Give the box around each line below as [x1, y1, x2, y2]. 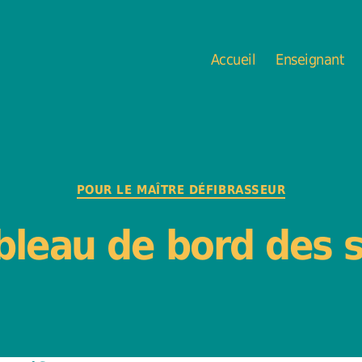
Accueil [210, 50, 256, 68]
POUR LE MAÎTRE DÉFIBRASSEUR [76, 183, 286, 197]
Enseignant [276, 50, 344, 68]
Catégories [180, 174, 249, 191]
